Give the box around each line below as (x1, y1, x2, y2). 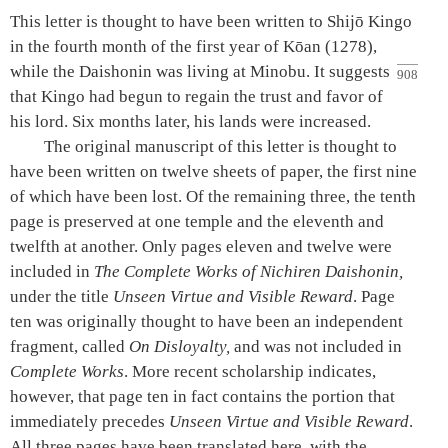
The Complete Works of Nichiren (94, 261, 325, 281)
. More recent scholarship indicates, (124, 361, 376, 381)
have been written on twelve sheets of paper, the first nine (10, 161, 417, 181)
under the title (10, 286, 113, 306)
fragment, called (10, 336, 129, 356)
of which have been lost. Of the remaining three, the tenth (10, 186, 416, 206)
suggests (329, 61, 390, 81)
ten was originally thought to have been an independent (10, 311, 403, 331)
